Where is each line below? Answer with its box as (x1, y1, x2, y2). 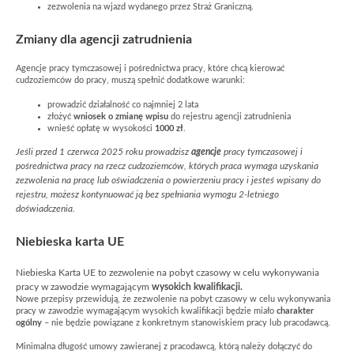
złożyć (47, 112, 73, 121)
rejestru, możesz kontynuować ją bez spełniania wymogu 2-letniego (16, 189, 279, 199)
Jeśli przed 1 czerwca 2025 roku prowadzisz (16, 146, 191, 156)
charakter (277, 307, 314, 315)
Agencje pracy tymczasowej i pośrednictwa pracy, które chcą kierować (16, 65, 284, 73)
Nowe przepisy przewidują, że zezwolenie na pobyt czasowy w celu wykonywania (16, 295, 330, 303)
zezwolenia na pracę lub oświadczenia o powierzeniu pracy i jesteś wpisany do (16, 175, 321, 185)
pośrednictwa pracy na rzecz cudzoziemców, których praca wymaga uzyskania (16, 160, 318, 171)
